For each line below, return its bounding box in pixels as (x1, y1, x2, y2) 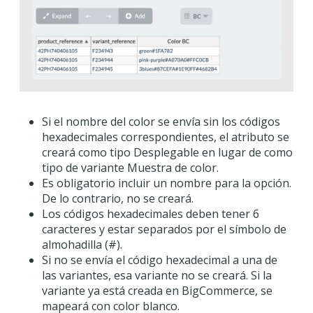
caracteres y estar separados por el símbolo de (42, 221, 286, 238)
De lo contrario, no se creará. (42, 191, 194, 207)
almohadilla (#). (42, 237, 122, 253)
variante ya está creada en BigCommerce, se (42, 283, 272, 299)
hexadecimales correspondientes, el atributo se (42, 129, 289, 145)
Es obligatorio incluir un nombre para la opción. (42, 175, 291, 191)
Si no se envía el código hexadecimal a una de (42, 252, 277, 268)
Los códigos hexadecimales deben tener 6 (42, 206, 259, 222)
